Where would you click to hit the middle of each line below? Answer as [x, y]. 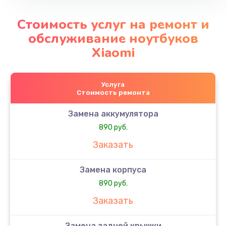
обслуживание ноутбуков [113, 38]
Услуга [113, 84]
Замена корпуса [113, 169]
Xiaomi [113, 52]
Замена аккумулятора [113, 114]
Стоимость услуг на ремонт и [113, 24]
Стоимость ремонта [113, 92]
